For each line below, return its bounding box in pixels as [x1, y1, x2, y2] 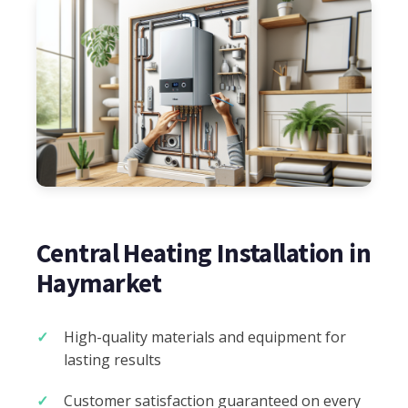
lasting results [64, 350, 161, 371]
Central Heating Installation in [36, 237, 372, 270]
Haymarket [36, 267, 162, 301]
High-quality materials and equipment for [64, 327, 346, 348]
